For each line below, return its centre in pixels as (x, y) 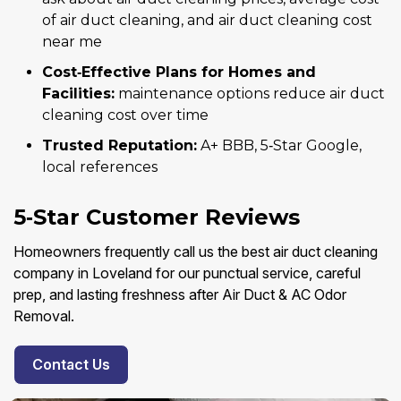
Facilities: (78, 94)
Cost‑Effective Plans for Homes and (179, 73)
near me (72, 42)
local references (100, 167)
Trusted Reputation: (119, 146)
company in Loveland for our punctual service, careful (187, 273)
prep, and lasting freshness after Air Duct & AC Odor (180, 295)
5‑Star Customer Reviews (157, 218)
